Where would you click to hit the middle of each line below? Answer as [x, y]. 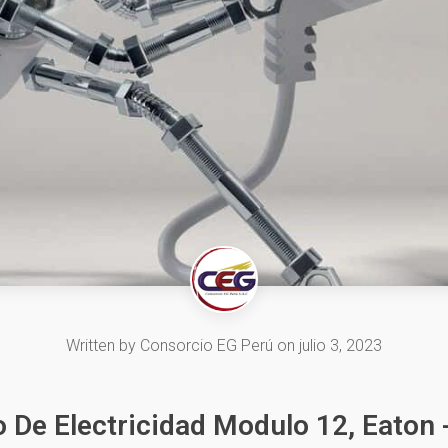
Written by [103, 346]
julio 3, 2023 [340, 346]
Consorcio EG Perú [206, 346]
